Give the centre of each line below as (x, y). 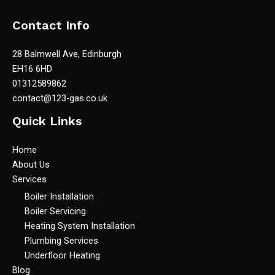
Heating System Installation (80, 226)
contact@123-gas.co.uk (60, 98)
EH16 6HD (32, 68)
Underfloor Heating (62, 255)
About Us (31, 165)
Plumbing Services (61, 240)
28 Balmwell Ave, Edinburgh (67, 54)
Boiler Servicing (55, 211)
